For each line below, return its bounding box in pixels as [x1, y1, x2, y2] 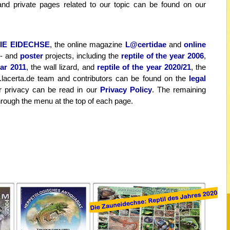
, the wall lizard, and [26, 63, 97, 71]
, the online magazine [49, 40, 125, 49]
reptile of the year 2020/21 [97, 63, 191, 71]
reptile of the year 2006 [121, 51, 204, 60]
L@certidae [125, 40, 166, 49]
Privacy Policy [100, 85, 152, 94]
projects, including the [43, 51, 121, 60]
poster [20, 51, 43, 60]
